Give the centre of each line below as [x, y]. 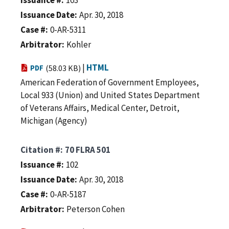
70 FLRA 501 [88, 150]
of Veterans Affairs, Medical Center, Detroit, [100, 108]
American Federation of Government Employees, [110, 82]
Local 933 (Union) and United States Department [110, 95]
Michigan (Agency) [54, 120]
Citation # [40, 150]
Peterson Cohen [96, 209]
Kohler [79, 44]
